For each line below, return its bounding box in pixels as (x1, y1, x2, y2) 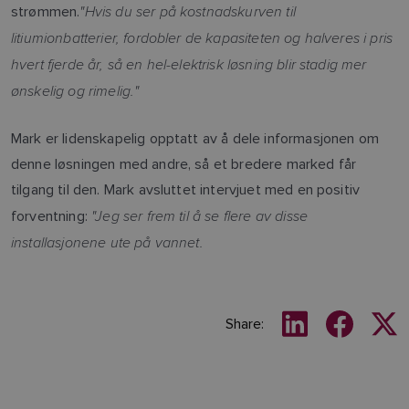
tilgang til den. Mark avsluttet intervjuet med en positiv (11, 180, 361, 198)
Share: (225, 314, 264, 332)
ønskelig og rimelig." (11, 79, 140, 100)
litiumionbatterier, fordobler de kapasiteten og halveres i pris (11, 26, 393, 47)
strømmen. (11, 2, 80, 20)
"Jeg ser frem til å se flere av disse (91, 204, 309, 225)
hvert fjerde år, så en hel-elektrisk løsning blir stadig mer (11, 53, 367, 74)
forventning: (11, 206, 92, 225)
